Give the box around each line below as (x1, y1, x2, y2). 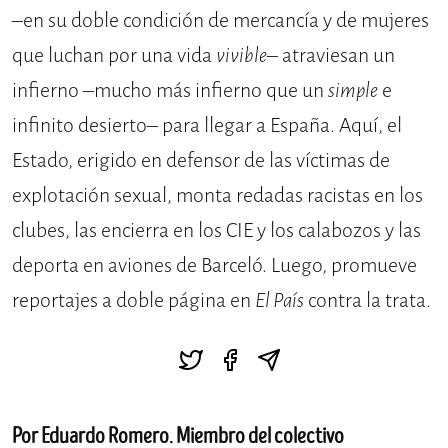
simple (328, 77, 378, 105)
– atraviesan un (267, 42, 395, 70)
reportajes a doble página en (12, 287, 255, 315)
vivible (216, 42, 267, 70)
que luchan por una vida (12, 42, 216, 70)
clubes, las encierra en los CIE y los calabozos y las (12, 217, 421, 245)
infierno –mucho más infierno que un (12, 77, 328, 105)
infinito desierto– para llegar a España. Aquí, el (12, 112, 402, 140)
